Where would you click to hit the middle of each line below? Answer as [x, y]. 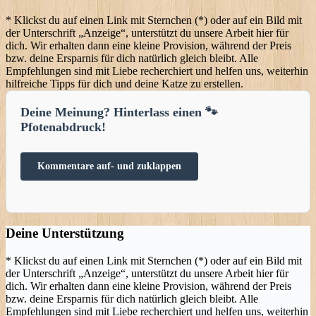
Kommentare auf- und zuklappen [109, 166]
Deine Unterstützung [65, 233]
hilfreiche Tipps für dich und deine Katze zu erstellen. [124, 83]
